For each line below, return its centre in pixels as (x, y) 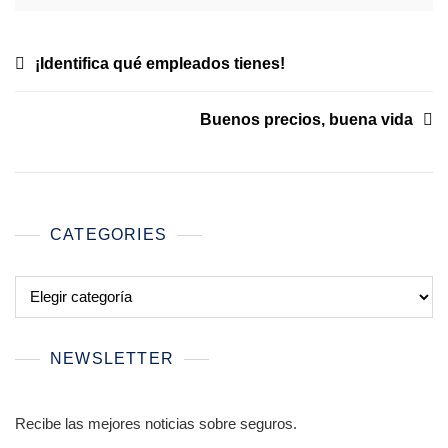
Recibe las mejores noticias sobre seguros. (156, 423)
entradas (59, 124)
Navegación (74, 64)
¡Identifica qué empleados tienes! (160, 63)
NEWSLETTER (112, 358)
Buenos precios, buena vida (306, 119)
